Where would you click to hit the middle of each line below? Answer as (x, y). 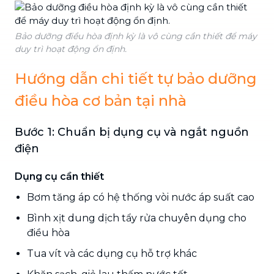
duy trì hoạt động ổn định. (71, 49)
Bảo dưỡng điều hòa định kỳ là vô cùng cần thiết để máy (136, 36)
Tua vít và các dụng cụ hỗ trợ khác (112, 253)
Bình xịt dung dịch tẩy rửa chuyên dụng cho (137, 218)
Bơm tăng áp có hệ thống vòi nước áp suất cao (141, 197)
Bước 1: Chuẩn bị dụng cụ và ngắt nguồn (132, 132)
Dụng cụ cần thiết (59, 176)
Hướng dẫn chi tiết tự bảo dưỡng (136, 78)
